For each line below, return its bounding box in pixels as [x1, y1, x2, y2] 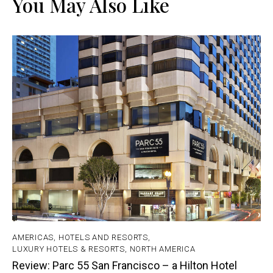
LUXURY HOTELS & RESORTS [12, 244, 125, 254]
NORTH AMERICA [129, 244, 196, 254]
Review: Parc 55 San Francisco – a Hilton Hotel [12, 258, 237, 272]
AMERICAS [12, 233, 54, 243]
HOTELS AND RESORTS [58, 233, 148, 243]
